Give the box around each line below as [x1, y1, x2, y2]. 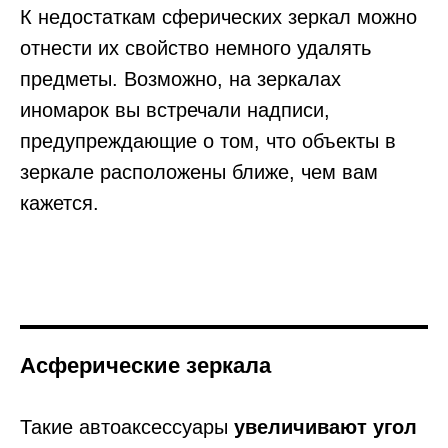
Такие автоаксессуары [20, 415, 234, 438]
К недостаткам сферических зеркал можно [20, 5, 417, 28]
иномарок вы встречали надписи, [20, 98, 330, 121]
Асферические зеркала [20, 352, 271, 378]
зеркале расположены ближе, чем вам [20, 160, 378, 183]
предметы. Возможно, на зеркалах [20, 67, 341, 90]
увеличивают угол [234, 415, 417, 438]
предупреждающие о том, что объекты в [20, 129, 396, 152]
